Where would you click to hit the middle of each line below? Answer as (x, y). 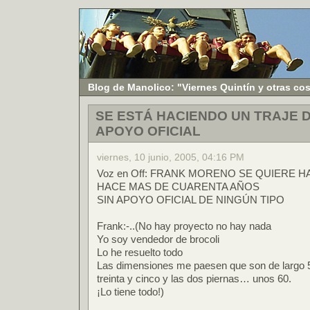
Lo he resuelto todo (140, 252)
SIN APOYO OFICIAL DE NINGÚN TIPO (191, 200)
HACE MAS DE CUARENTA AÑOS (178, 186)
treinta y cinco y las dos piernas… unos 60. (194, 279)
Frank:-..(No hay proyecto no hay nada (184, 226)
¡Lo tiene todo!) (130, 292)
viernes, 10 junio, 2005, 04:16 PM (171, 157)
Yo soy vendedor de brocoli (158, 239)
